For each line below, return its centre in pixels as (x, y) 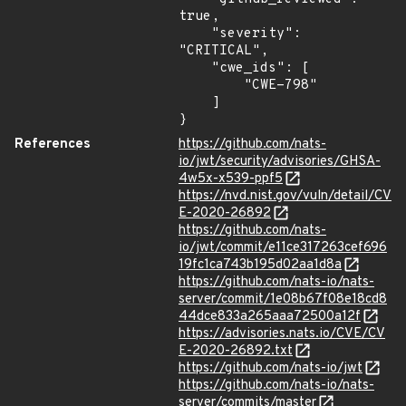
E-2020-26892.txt (236, 351)
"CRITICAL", (223, 51)
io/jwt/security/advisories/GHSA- (280, 162)
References (53, 145)
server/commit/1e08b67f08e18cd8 (283, 300)
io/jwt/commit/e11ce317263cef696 (283, 248)
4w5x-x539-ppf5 (231, 179)
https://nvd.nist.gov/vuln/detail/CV (285, 196)
